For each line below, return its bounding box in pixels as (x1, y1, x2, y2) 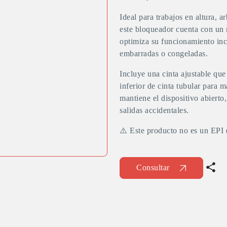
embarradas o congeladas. (120, 49, 208, 58)
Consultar (136, 163, 170, 172)
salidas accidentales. (120, 105, 189, 115)
